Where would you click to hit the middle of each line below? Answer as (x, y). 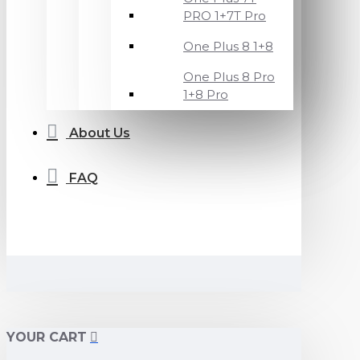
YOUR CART (47, 337)
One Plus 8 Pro (229, 77)
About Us (100, 133)
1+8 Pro (206, 94)
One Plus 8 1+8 (228, 46)
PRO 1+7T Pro (225, 16)
